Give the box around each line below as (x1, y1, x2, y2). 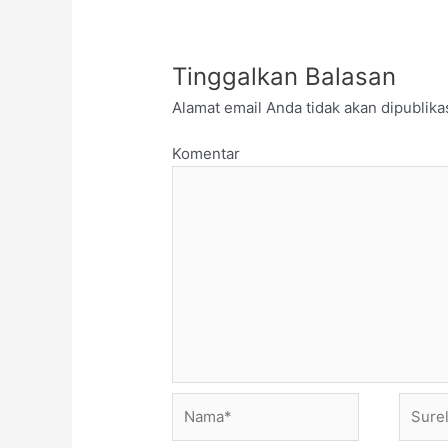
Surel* (397, 393, 444, 413)
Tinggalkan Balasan (172, 61, 397, 91)
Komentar (172, 144, 241, 164)
